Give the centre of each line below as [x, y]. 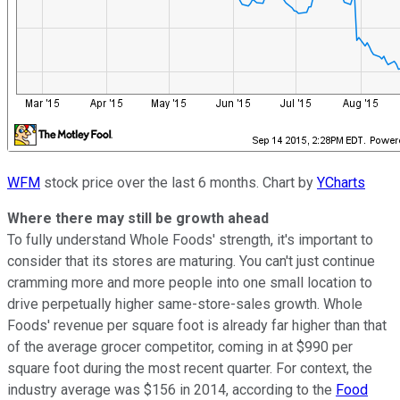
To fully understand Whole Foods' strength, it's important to [190, 239]
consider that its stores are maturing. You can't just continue [191, 261]
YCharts [341, 182]
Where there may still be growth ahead [138, 218]
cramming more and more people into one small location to [190, 282]
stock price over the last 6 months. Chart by [179, 182]
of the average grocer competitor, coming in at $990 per [180, 346]
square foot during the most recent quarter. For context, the [190, 368]
